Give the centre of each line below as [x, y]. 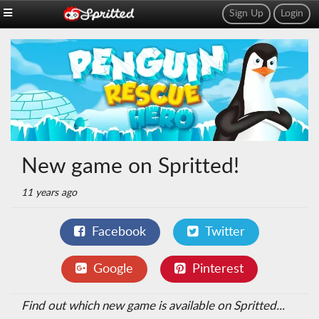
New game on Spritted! [130, 167]
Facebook [119, 232]
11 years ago [49, 193]
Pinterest [218, 269]
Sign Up [246, 14]
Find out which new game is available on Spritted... [153, 306]
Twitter [225, 232]
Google [113, 269]
